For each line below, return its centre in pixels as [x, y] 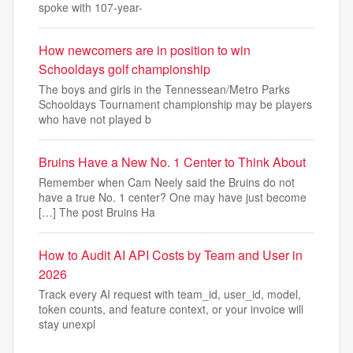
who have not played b [95, 119]
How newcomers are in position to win [145, 50]
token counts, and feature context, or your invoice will [171, 308]
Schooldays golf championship [124, 69]
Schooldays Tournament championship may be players [175, 104]
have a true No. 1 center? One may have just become [173, 197]
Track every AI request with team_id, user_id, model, [170, 294]
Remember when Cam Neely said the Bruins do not [167, 182]
